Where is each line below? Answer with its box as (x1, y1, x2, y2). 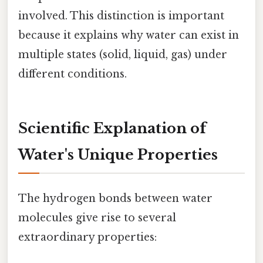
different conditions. (18, 67, 127, 80)
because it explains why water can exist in (18, 28, 239, 42)
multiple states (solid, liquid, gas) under (18, 48, 227, 61)
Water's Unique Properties (18, 146, 218, 163)
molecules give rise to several (18, 211, 176, 224)
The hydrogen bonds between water (18, 191, 213, 205)
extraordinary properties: (18, 230, 157, 244)
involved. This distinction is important (18, 9, 224, 22)
